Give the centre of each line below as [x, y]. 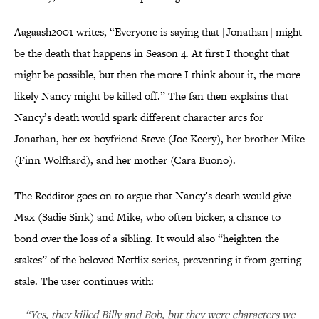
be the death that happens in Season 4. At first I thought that [152, 53]
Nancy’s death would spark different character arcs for [139, 117]
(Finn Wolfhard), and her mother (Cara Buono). [125, 160]
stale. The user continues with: [84, 281]
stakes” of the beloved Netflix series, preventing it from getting [158, 260]
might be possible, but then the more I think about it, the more [157, 75]
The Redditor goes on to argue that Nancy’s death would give [153, 196]
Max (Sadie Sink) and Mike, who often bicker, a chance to [147, 217]
